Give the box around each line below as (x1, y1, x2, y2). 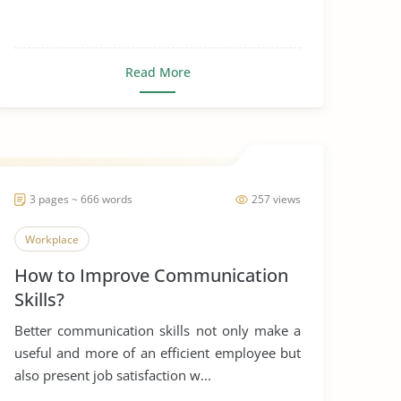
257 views (252, 192, 301, 207)
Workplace (25, 232, 79, 247)
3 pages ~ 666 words (30, 192, 132, 207)
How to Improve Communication (14, 263, 288, 287)
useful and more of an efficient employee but (14, 344, 301, 362)
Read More (124, 64, 191, 81)
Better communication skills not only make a (14, 321, 301, 339)
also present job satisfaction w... (14, 366, 211, 384)
